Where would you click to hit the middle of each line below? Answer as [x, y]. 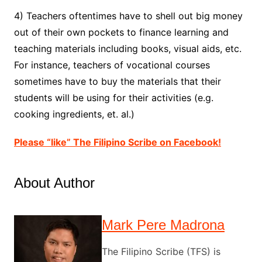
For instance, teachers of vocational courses [112, 65]
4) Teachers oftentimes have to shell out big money [128, 16]
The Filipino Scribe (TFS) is [161, 252]
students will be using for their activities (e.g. [113, 98]
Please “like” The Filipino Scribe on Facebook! [117, 142]
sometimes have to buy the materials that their [117, 82]
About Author [54, 183]
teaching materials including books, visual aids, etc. [127, 49]
